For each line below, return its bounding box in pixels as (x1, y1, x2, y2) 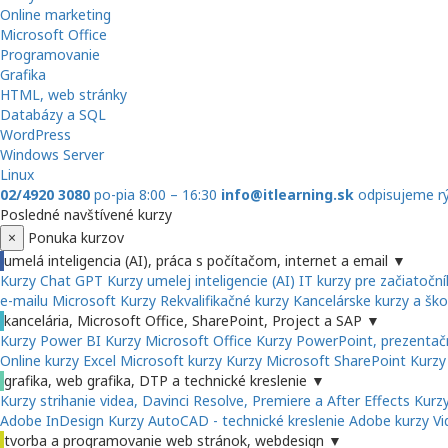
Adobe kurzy (349, 411, 429, 431)
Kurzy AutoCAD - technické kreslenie (108, 411, 345, 431)
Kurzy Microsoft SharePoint (226, 351, 406, 371)
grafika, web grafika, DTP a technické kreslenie (4, 371, 307, 391)
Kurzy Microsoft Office (105, 331, 252, 351)
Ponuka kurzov (28, 228, 124, 248)
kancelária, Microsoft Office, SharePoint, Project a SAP (4, 311, 362, 331)
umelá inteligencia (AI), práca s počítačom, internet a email (4, 251, 388, 271)
